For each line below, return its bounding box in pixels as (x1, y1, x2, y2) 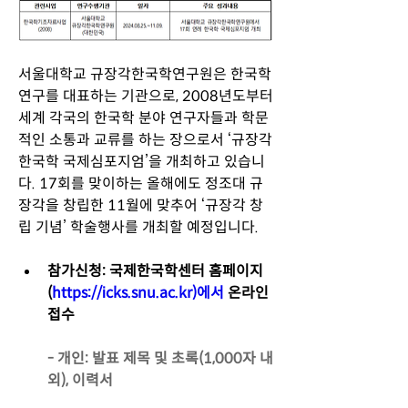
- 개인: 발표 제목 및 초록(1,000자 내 (47, 348, 273, 368)
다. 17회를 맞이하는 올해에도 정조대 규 (18, 173, 263, 193)
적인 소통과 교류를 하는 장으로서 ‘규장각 (18, 129, 272, 149)
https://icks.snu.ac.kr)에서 (52, 282, 224, 302)
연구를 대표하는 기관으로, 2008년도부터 (18, 86, 273, 106)
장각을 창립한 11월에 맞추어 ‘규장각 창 (18, 195, 263, 215)
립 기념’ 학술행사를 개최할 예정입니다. (18, 217, 259, 237)
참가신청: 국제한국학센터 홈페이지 (47, 260, 263, 280)
